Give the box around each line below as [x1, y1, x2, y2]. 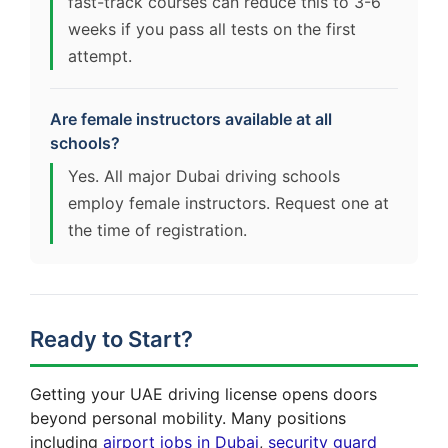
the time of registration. [68, 219, 247, 240]
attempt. [68, 45, 132, 66]
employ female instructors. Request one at [68, 192, 389, 213]
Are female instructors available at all [50, 108, 332, 129]
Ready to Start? [30, 325, 193, 352]
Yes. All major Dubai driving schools [68, 165, 340, 186]
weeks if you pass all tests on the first [68, 18, 356, 39]
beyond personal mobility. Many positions [30, 407, 346, 428]
